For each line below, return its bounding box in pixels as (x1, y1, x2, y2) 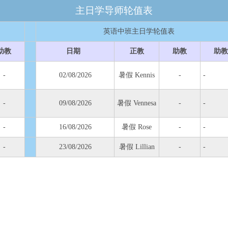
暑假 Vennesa (117, 99, 156, 107)
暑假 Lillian (119, 143, 155, 151)
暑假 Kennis (119, 71, 155, 79)
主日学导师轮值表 (75, 5, 153, 16)
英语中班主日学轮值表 (103, 27, 175, 35)
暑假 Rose (122, 123, 152, 131)
